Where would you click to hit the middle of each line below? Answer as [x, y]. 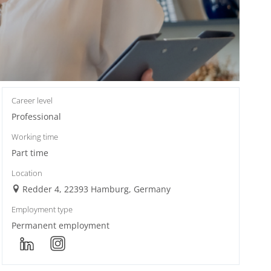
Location [27, 173]
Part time [30, 152]
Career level [32, 100]
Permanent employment [60, 225]
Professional [36, 116]
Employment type [42, 209]
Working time [34, 137]
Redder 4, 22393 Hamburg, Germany [96, 189]
